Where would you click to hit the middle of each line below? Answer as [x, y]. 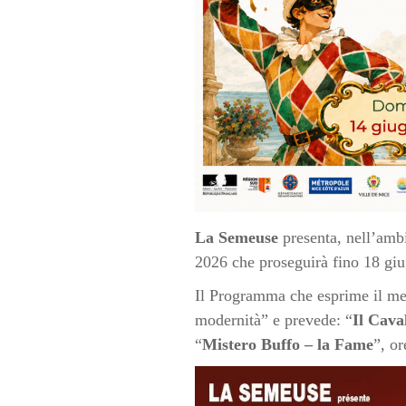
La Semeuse [236, 237]
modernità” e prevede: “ [273, 319]
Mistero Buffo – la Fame [287, 344]
